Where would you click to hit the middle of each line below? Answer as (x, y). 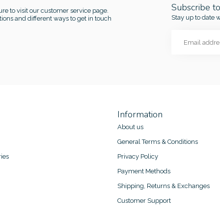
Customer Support (144, 201)
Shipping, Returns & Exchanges (164, 186)
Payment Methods (144, 171)
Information (140, 115)
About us (130, 127)
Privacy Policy (138, 157)
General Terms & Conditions (158, 142)
